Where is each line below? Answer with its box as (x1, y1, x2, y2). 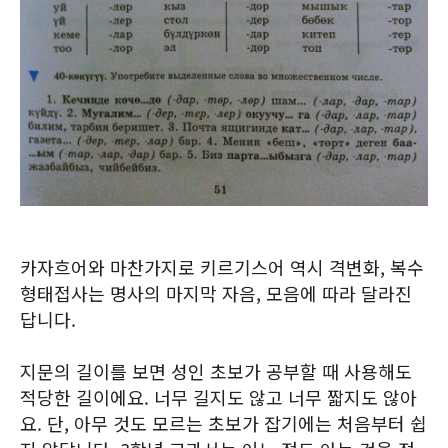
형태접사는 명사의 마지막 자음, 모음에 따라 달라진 (20, 280, 412, 306)
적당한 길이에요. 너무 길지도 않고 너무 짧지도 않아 (20, 384, 417, 410)
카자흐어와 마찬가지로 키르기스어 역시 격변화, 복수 (20, 254, 424, 280)
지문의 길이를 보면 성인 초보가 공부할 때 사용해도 (20, 358, 412, 384)
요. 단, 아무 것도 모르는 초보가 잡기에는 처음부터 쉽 (20, 410, 427, 436)
